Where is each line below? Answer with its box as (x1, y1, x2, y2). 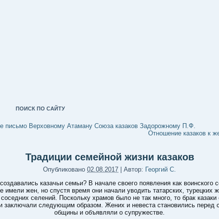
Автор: (124, 166, 143, 173)
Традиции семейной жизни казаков (25, 152, 194, 162)
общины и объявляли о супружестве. (54, 209, 165, 216)
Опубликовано (43, 166, 85, 173)
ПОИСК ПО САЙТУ (16, 106, 65, 111)
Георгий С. (145, 166, 176, 173)
